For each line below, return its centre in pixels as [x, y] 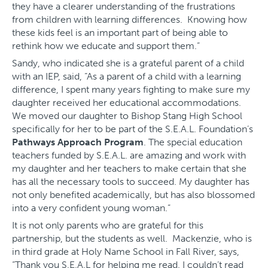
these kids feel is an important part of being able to [120, 33]
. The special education [193, 142]
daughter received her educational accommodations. [127, 103]
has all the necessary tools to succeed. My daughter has [131, 182]
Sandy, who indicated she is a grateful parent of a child [128, 63]
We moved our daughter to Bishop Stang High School [127, 116]
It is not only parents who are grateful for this [108, 226]
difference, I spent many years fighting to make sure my [131, 90]
